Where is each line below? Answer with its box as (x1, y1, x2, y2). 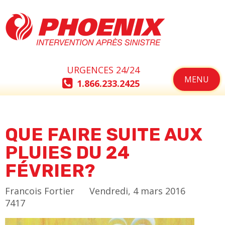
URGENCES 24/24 (67, 64, 140, 76)
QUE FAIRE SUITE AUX (5, 124, 202, 145)
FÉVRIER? (5, 160, 95, 181)
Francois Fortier (5, 185, 74, 197)
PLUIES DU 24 (5, 142, 130, 163)
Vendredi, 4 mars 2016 (89, 185, 185, 197)
